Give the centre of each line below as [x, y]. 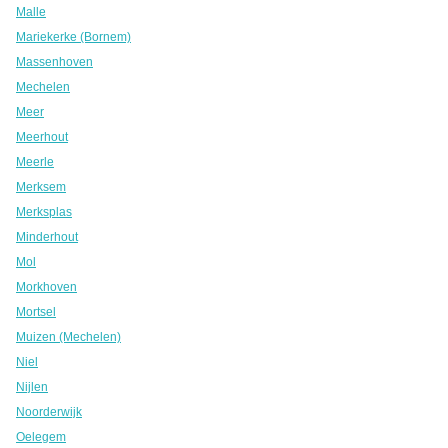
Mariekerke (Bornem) [73, 37]
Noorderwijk [49, 412]
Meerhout [42, 137]
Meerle [35, 162]
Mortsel [36, 312]
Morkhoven [46, 287]
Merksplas [44, 212]
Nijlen [32, 387]
